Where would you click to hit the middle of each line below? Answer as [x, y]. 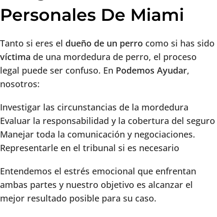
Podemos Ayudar [151, 70]
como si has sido [179, 43]
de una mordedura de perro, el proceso [115, 57]
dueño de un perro [104, 43]
